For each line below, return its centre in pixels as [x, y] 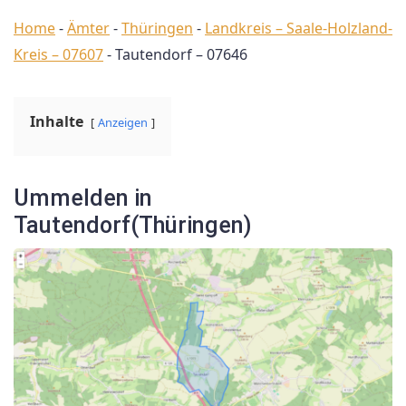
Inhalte [57, 121]
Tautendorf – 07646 [181, 54]
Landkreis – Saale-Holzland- [299, 28]
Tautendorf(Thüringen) [133, 225]
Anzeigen [123, 122]
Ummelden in [83, 198]
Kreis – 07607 [58, 54]
